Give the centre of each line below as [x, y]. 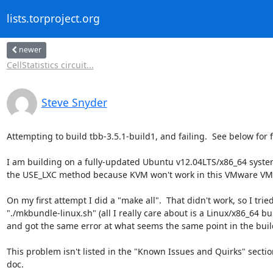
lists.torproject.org [53, 19]
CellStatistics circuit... [50, 65]
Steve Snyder [74, 102]
